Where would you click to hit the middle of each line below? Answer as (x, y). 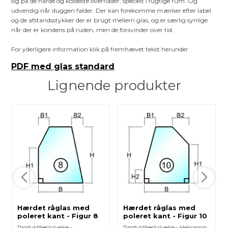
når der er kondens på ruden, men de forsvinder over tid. (93, 30)
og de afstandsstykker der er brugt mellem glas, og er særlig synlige (110, 20)
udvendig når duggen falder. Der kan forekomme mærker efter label (111, 11)
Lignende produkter (114, 86)
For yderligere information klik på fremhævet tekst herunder (100, 49)
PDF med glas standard (63, 67)
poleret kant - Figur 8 (58, 216)
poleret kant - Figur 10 (165, 216)
